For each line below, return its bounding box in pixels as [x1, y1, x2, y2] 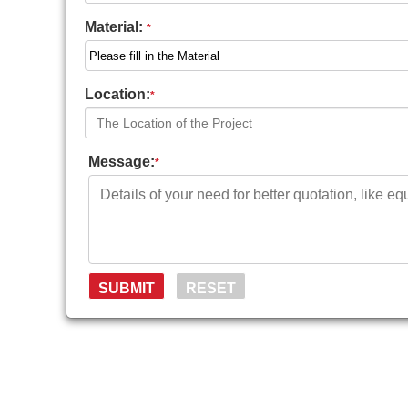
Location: [85, 87, 150, 102]
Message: [88, 154, 155, 169]
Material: [85, 19, 147, 35]
